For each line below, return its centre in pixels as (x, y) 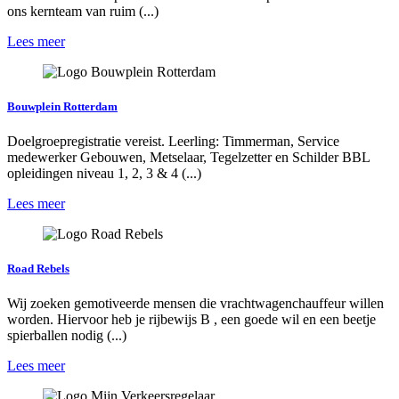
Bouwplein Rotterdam (62, 106)
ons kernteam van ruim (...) (83, 11)
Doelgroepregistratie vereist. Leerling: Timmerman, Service (173, 141)
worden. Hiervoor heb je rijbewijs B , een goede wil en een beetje (191, 320)
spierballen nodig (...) (67, 336)
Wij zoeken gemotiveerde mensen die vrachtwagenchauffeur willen (195, 304)
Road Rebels (38, 269)
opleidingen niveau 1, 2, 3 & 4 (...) (104, 173)
